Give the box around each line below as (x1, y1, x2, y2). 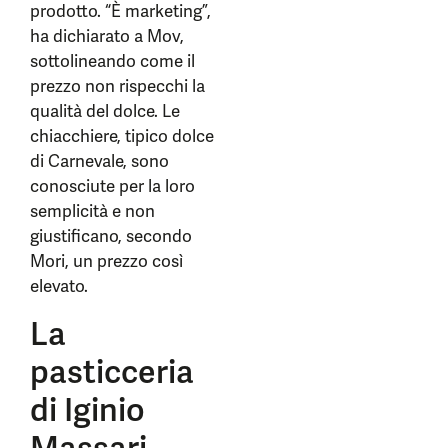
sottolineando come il (30, 50, 195, 72)
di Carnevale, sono (30, 150, 169, 172)
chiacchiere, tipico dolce (30, 125, 214, 147)
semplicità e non (30, 200, 155, 222)
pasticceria (30, 351, 194, 393)
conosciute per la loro (30, 175, 195, 197)
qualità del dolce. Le (30, 100, 180, 122)
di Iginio (30, 389, 145, 431)
